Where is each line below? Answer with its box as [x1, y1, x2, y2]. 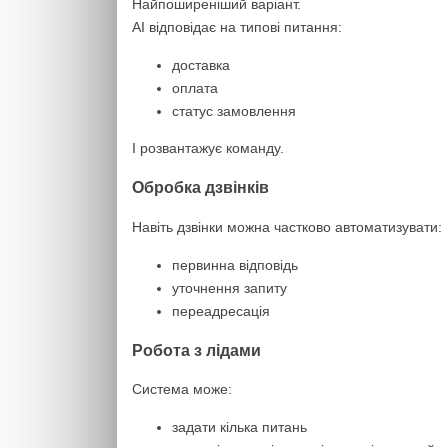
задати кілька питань [172, 419, 307, 436]
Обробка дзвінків [132, 178, 269, 197]
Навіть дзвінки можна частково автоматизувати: [132, 218, 442, 235]
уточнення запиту [172, 279, 287, 296]
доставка [172, 56, 230, 73]
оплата [172, 79, 218, 96]
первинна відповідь [172, 256, 298, 273]
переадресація [172, 302, 270, 319]
